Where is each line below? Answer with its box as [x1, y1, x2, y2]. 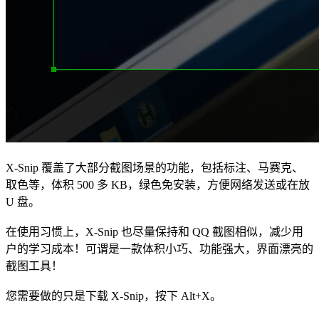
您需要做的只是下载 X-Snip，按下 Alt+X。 [6, 289, 221, 302]
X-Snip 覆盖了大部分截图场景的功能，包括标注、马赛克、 [6, 161, 303, 174]
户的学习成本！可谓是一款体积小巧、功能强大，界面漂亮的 [6, 242, 313, 255]
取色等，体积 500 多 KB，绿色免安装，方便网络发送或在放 [6, 178, 310, 191]
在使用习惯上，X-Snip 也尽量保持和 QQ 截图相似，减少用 [6, 225, 303, 238]
